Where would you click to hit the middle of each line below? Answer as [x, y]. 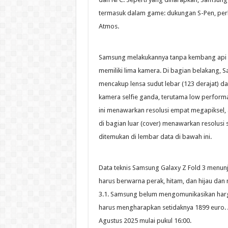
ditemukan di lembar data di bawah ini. [155, 136]
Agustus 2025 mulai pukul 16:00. [145, 220]
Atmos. [109, 26]
